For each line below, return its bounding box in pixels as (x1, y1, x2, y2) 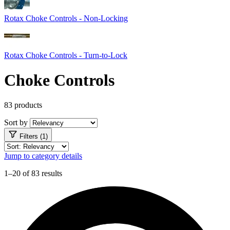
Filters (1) (20, 132, 48, 141)
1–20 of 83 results (4, 169, 62, 178)
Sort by (4, 118, 28, 127)
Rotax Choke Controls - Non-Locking (4, 13, 128, 23)
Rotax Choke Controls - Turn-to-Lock (4, 50, 127, 60)
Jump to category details (4, 151, 82, 161)
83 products (4, 101, 42, 110)
